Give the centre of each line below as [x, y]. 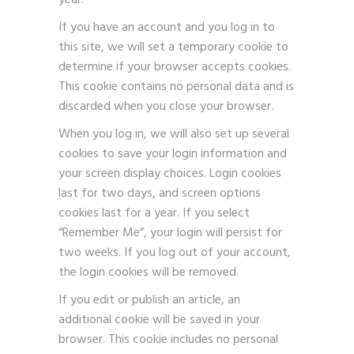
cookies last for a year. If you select [154, 213]
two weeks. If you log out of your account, [175, 253]
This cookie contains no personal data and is [176, 87]
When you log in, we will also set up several [174, 134]
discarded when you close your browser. [166, 107]
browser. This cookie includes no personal [168, 340]
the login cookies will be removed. [149, 273]
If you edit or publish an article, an [149, 300]
